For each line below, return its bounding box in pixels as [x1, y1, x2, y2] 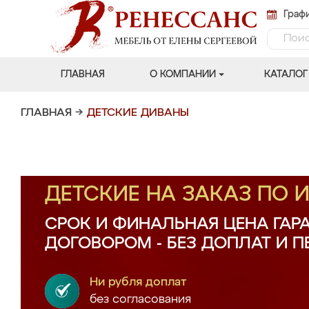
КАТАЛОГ [263, 70, 308, 79]
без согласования [90, 294, 191, 306]
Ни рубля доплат [90, 277, 187, 288]
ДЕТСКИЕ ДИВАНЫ [87, 108, 189, 119]
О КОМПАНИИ [149, 70, 216, 79]
